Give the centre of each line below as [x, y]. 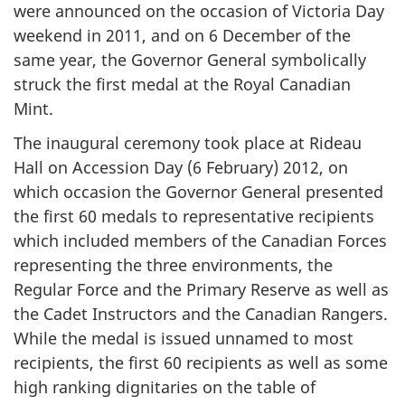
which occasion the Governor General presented [198, 192]
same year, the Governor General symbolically [190, 59]
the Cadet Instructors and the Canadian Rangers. [201, 314]
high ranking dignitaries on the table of [165, 387]
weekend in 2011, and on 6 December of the [182, 35]
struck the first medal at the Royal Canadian [182, 84]
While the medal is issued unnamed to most [184, 339]
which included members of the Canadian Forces [200, 241]
